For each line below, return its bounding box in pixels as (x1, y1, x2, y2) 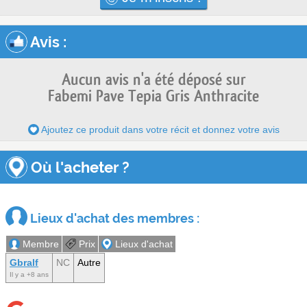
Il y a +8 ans (10, 270, 49, 278)
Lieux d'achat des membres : (27, 210, 199, 225)
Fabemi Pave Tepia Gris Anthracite (48, 88, 259, 104)
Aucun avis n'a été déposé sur (61, 71, 246, 88)
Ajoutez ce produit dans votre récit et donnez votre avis (38, 123, 280, 135)
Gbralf (10, 256, 38, 268)
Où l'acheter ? (27, 158, 130, 176)
